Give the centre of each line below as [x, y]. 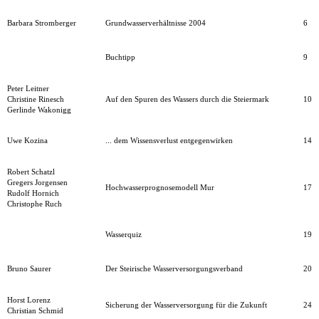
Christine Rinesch [36, 99]
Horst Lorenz [29, 300]
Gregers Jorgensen [37, 183]
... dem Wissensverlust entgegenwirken [169, 141]
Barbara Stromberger [42, 23]
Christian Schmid [35, 311]
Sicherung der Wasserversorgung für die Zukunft [186, 305]
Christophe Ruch [35, 204]
